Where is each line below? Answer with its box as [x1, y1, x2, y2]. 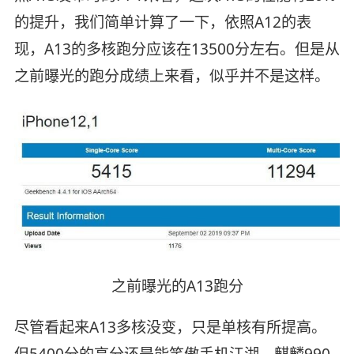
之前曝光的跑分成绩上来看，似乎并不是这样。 [13, 66, 330, 87]
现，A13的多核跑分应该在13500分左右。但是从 [13, 39, 340, 60]
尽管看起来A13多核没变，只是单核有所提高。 [13, 316, 326, 337]
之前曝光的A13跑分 [111, 275, 243, 296]
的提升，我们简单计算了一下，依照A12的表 [13, 12, 311, 33]
